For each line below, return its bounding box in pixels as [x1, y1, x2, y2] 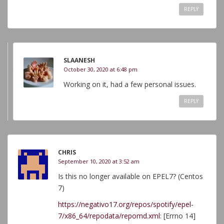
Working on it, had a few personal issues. [63, 79, 196, 89]
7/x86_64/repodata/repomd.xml [58, 211, 160, 220]
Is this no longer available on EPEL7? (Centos [58, 171, 203, 181]
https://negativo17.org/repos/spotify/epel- [58, 199, 193, 209]
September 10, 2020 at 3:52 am [58, 157, 139, 165]
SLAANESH [63, 56, 95, 64]
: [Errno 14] [160, 211, 195, 220]
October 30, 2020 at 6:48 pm [63, 65, 137, 73]
